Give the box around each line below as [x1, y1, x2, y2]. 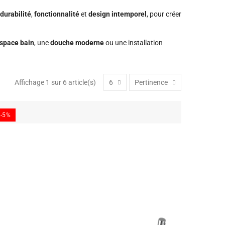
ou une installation [104, 39, 163, 47]
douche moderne [50, 39, 104, 47]
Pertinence [135, 78, 168, 86]
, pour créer [147, 10, 181, 18]
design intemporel [88, 10, 147, 18]
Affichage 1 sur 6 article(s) [15, 78, 96, 86]
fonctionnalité [34, 10, 79, 18]
